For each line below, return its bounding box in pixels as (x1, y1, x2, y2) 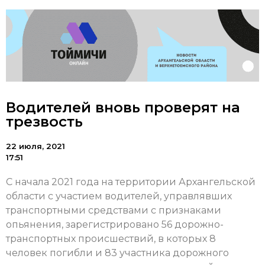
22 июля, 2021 (6, 141, 65, 151)
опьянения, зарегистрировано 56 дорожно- (6, 219, 224, 231)
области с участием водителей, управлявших (6, 190, 232, 202)
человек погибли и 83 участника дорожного (6, 247, 229, 259)
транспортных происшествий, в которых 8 (6, 233, 216, 245)
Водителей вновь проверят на (6, 99, 240, 117)
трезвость (6, 113, 83, 131)
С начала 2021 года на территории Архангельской (6, 176, 256, 188)
